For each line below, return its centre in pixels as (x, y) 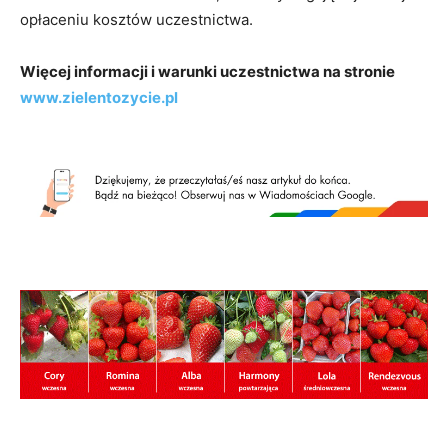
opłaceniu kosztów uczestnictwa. (136, 20)
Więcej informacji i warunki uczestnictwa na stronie (207, 72)
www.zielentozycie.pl (99, 98)
